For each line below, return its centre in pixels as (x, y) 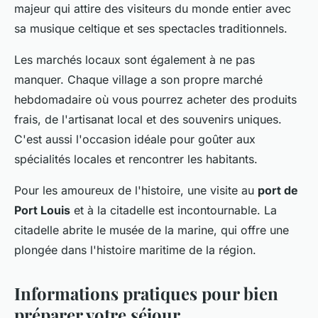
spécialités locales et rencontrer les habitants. (136, 159)
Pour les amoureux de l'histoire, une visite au (136, 191)
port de (278, 191)
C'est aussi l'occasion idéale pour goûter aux (135, 139)
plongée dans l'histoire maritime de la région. (135, 250)
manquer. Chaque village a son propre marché (138, 80)
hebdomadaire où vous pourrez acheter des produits (155, 100)
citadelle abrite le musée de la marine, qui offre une (152, 230)
